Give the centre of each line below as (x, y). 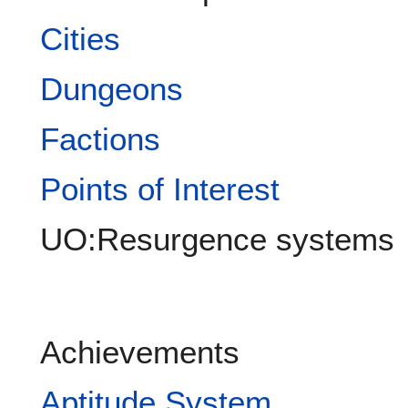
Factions (100, 139)
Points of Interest (160, 189)
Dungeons (112, 89)
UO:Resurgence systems (217, 240)
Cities (80, 39)
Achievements (140, 352)
